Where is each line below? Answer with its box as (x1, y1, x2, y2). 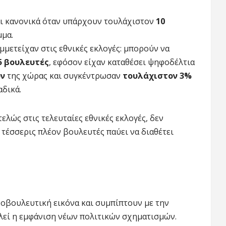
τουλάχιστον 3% (123, 70, 192, 81)
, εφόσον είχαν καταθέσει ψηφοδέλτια (49, 56, 195, 68)
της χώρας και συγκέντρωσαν (5, 70, 123, 81)
